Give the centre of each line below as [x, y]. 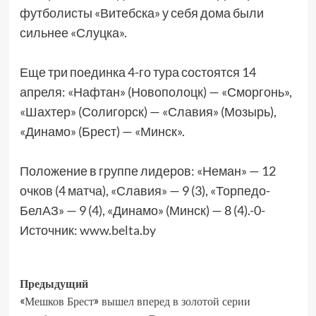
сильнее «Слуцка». [73, 33]
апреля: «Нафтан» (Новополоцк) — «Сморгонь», [156, 92]
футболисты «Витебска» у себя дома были [141, 13]
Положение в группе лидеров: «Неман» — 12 [147, 171]
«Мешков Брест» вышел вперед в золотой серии [135, 302]
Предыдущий [54, 284]
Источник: [49, 230]
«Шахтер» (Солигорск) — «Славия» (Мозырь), [148, 112]
